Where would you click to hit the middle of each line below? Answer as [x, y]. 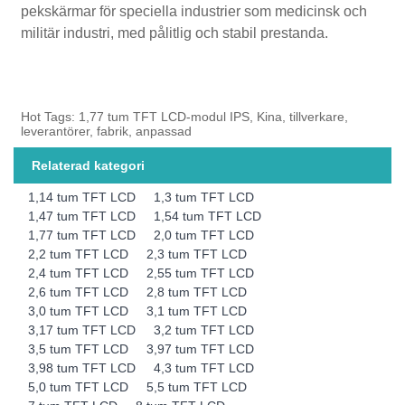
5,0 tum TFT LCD [79, 386]
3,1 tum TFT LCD [197, 311]
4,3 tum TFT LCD [204, 367]
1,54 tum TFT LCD [208, 216]
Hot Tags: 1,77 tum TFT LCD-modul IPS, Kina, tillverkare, [185, 117]
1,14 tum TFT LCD [82, 197]
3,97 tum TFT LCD [201, 348]
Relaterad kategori [88, 166]
